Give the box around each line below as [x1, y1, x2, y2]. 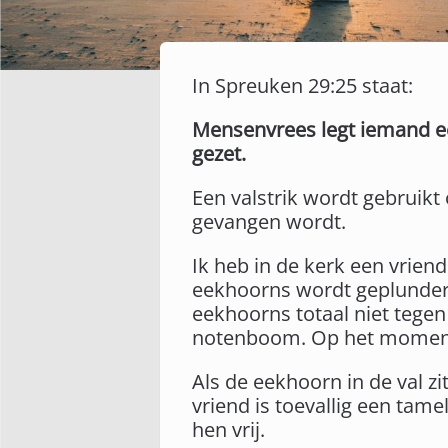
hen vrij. [192, 416, 265, 443]
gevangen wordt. [192, 208, 346, 235]
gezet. [192, 140, 246, 167]
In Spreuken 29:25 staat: [192, 72, 413, 99]
